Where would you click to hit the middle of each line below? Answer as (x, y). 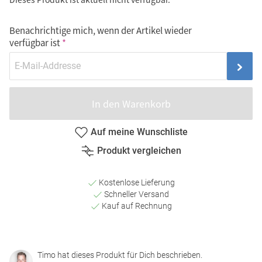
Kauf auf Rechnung (136, 206)
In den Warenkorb (131, 104)
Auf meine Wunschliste (139, 132)
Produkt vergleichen (139, 151)
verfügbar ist (35, 43)
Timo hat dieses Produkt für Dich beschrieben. (120, 255)
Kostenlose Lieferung (136, 182)
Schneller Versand (136, 194)
